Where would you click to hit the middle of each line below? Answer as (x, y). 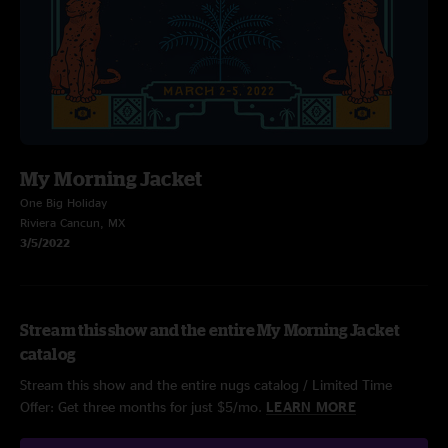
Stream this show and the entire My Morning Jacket (210, 330)
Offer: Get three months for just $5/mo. (143, 406)
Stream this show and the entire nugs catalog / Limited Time (206, 384)
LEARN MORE (311, 406)
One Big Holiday (63, 202)
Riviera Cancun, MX (73, 222)
